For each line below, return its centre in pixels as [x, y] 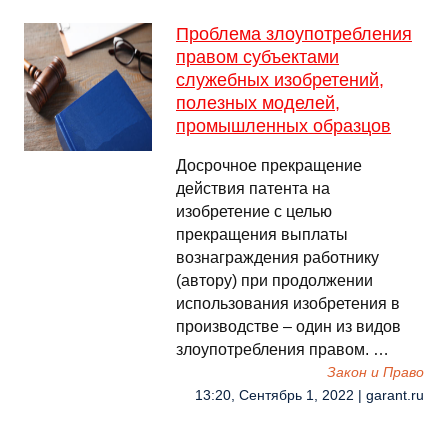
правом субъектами [257, 57]
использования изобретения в [288, 303]
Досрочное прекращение [269, 165]
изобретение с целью [254, 211]
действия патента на [253, 188]
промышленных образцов [283, 126]
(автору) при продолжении [274, 280]
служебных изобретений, [280, 80]
